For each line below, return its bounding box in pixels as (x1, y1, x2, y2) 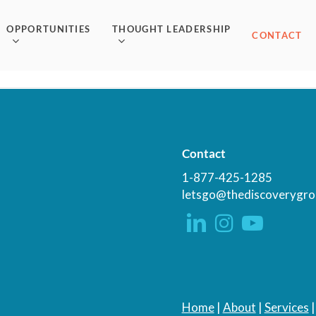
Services (264, 299, 309, 315)
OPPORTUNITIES (6, 23, 91, 35)
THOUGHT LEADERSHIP (112, 23, 231, 35)
